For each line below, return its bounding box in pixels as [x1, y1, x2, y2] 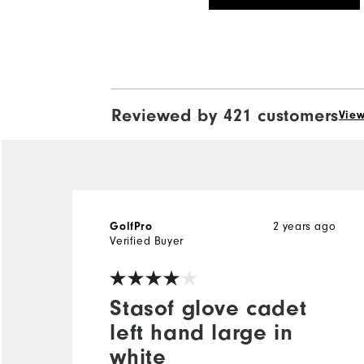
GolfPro [110, 219, 153, 233]
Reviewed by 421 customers [110, 104, 339, 126]
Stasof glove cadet [110, 294, 307, 321]
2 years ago [272, 219, 336, 233]
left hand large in [110, 318, 293, 345]
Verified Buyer [110, 234, 184, 248]
